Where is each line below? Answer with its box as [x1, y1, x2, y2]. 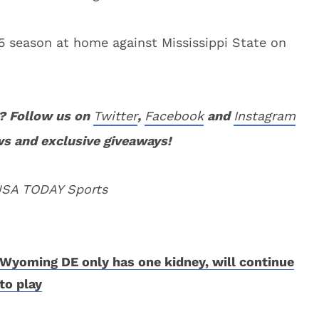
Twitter [93, 108, 137, 123]
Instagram [234, 108, 296, 123]
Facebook [145, 108, 204, 123]
